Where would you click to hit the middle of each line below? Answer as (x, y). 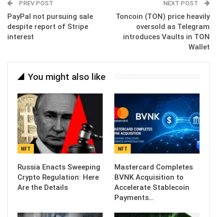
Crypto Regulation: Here (58, 177)
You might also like (67, 77)
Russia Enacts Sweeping (59, 167)
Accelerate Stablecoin (152, 187)
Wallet (199, 47)
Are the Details (43, 187)
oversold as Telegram (173, 27)
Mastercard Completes (154, 167)
